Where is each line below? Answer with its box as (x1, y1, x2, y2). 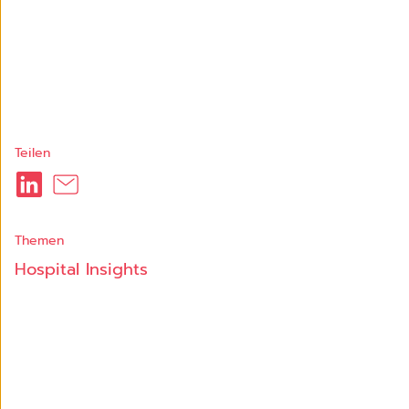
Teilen (15, 143, 50, 163)
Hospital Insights (15, 257, 148, 282)
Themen (15, 231, 64, 250)
